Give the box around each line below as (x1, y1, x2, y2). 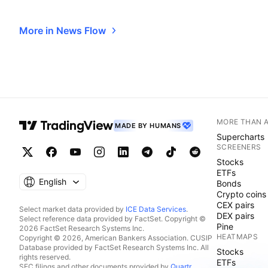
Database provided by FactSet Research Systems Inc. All (19, 243, 209, 252)
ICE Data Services (126, 205, 186, 214)
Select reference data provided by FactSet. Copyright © (19, 214, 206, 223)
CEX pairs (217, 200, 254, 210)
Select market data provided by (19, 205, 126, 214)
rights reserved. (19, 252, 71, 261)
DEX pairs (217, 211, 254, 221)
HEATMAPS (217, 232, 258, 241)
